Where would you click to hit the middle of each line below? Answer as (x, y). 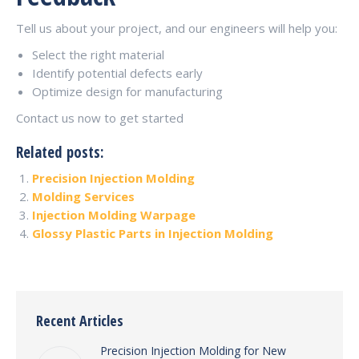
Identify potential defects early (117, 73)
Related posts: (60, 152)
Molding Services (83, 196)
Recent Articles (80, 321)
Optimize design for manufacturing (127, 91)
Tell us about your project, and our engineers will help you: (177, 28)
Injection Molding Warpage (114, 215)
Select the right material (98, 54)
